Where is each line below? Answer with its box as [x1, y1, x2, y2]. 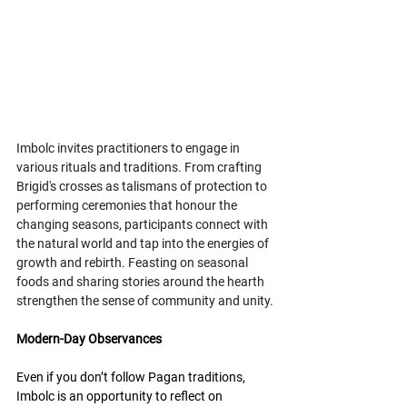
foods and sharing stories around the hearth [16, 273, 267, 289]
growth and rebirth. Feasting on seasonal [16, 254, 251, 270]
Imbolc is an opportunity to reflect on [16, 388, 225, 403]
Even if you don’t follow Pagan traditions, [16, 369, 248, 384]
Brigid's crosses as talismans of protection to [16, 178, 270, 194]
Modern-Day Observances [16, 331, 162, 346]
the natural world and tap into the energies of [16, 235, 272, 251]
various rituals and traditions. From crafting [16, 159, 264, 174]
